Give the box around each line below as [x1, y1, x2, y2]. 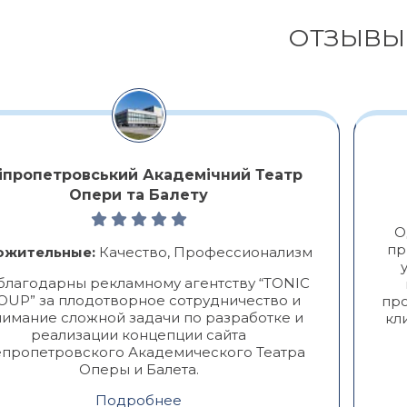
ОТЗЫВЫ [288, 22, 405, 53]
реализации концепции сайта [31, 325, 247, 343]
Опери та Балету [69, 185, 209, 203]
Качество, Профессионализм [95, 243, 313, 261]
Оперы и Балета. [78, 360, 199, 378]
